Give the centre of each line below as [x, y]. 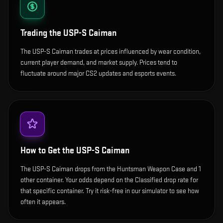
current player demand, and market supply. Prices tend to [99, 63]
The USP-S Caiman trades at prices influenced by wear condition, [111, 52]
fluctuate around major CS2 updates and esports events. [98, 74]
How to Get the [48, 151]
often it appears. [43, 202]
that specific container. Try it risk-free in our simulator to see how [110, 191]
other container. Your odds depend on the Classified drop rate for [109, 180]
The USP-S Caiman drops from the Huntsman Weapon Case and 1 [111, 169]
